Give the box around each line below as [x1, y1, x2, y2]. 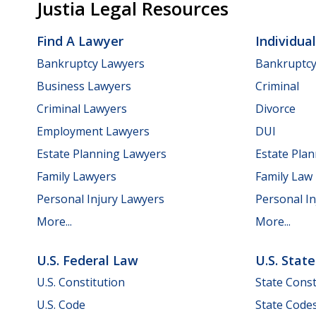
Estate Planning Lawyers [37, 145, 166, 162]
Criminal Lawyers [37, 100, 127, 116]
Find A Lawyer [37, 32, 123, 50]
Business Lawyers [37, 78, 131, 94]
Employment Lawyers [37, 123, 150, 139]
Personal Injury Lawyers [37, 190, 164, 207]
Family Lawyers [37, 168, 116, 184]
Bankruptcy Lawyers [37, 55, 145, 71]
